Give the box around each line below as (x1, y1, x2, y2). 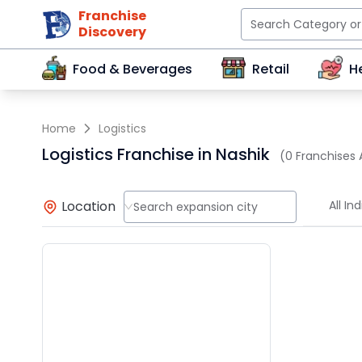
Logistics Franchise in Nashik (42, 143, 270, 166)
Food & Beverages (73, 60, 192, 78)
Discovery (78, 23, 146, 41)
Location (61, 196, 116, 216)
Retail (252, 60, 289, 78)
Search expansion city (133, 198, 258, 215)
